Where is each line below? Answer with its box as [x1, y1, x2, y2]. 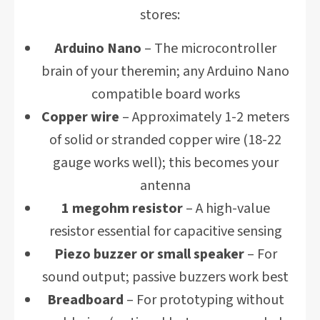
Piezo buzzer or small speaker [54, 244, 244, 264]
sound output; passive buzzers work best [42, 267, 289, 287]
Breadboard [46, 290, 124, 310]
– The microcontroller [141, 39, 276, 59]
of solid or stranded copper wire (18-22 [49, 130, 281, 150]
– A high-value [182, 199, 270, 219]
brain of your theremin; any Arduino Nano [41, 61, 289, 81]
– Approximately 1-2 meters [119, 107, 289, 127]
